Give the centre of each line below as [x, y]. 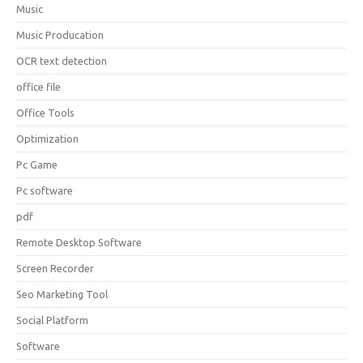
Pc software [45, 190]
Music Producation [60, 35]
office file [38, 87]
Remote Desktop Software [79, 242]
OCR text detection [62, 61]
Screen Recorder [55, 268]
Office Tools [45, 113]
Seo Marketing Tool [62, 294]
